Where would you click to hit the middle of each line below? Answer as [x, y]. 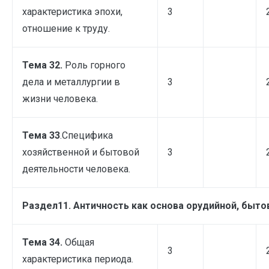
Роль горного [95, 65]
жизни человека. [60, 98]
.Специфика [86, 135]
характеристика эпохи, [72, 11]
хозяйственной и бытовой [81, 152]
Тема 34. [44, 242]
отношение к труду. [66, 28]
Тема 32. [44, 65]
